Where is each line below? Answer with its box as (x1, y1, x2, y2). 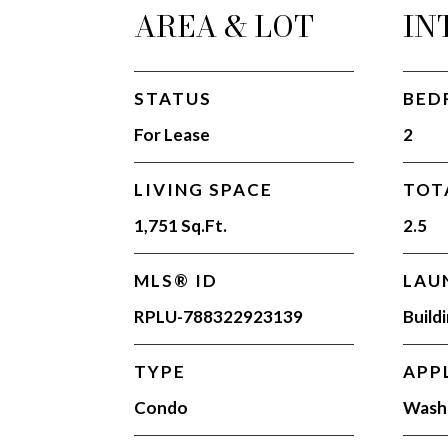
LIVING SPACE (134, 179, 274, 200)
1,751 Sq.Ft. (134, 215, 228, 236)
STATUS (134, 88, 213, 109)
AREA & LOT (134, 4, 315, 49)
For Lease (134, 124, 211, 145)
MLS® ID (134, 270, 219, 291)
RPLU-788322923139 (134, 306, 304, 327)
